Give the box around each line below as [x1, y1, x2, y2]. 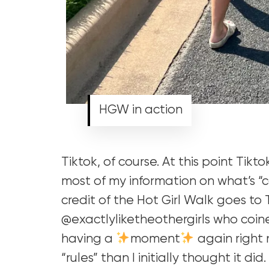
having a [61, 232, 116, 246]
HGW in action [98, 103, 183, 116]
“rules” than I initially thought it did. [61, 252, 266, 265]
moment [130, 232, 180, 246]
